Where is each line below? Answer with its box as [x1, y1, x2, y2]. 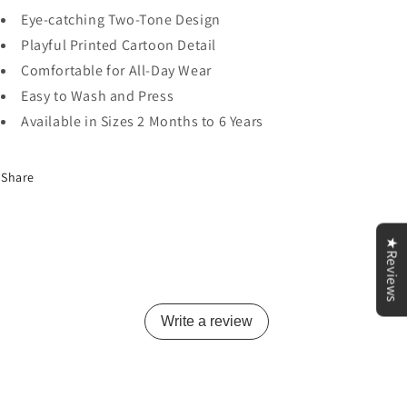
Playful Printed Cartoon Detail [21, 35, 216, 55]
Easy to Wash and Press [21, 86, 174, 105]
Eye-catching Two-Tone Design [21, 10, 221, 29]
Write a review [161, 313, 253, 329]
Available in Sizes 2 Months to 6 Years [21, 112, 263, 131]
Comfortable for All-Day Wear [21, 61, 212, 80]
